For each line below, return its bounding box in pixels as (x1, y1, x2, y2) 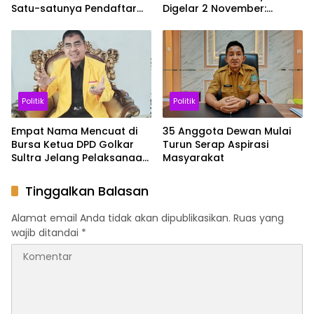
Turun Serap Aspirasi (163, 137, 268, 152)
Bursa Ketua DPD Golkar (11, 137, 134, 152)
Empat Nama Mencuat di (11, 124, 137, 139)
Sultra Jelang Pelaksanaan (11, 151, 149, 165)
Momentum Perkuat (163, 14, 263, 29)
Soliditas (163, 27, 206, 42)
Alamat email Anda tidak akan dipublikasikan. (11, 211, 231, 226)
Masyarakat (163, 151, 224, 165)
